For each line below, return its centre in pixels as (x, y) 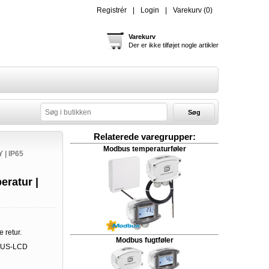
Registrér (112, 10)
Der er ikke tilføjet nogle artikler (174, 45)
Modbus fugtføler (144, 240)
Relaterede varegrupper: (144, 137)
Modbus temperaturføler (144, 149)
